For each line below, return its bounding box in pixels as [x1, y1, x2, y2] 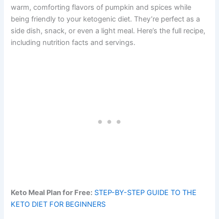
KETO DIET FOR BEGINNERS [11, 200, 106, 209]
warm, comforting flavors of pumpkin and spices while [11, 2, 192, 12]
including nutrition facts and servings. [11, 38, 136, 47]
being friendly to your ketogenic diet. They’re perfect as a [11, 14, 200, 23]
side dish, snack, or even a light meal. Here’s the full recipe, [11, 26, 206, 35]
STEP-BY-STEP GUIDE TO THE [94, 188, 197, 197]
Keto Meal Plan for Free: [11, 188, 93, 197]
